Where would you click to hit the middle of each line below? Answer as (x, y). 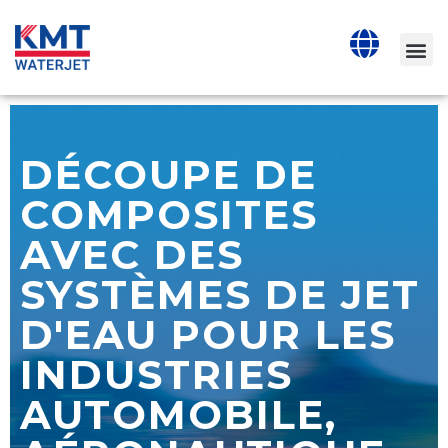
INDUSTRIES (156, 375)
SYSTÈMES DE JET (220, 295)
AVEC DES (132, 255)
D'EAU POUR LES (208, 335)
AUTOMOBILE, (178, 415)
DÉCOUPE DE (168, 175)
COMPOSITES (169, 215)
